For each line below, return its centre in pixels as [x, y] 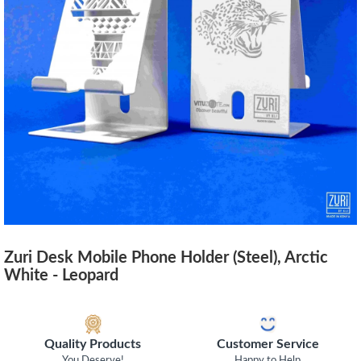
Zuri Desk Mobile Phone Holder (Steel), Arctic [166, 257]
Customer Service [268, 344]
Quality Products [93, 344]
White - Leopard [61, 275]
